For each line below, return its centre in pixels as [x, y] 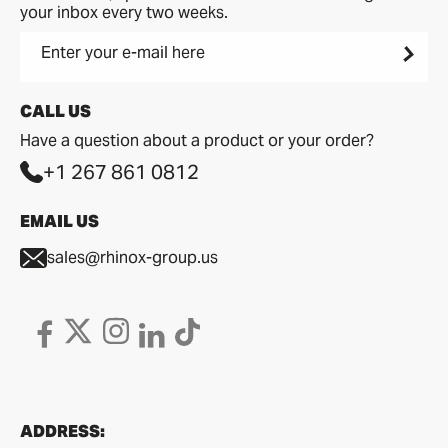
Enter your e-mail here [123, 52]
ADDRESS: [62, 431]
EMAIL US [59, 221]
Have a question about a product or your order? [197, 140]
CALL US [55, 111]
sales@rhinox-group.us [133, 258]
